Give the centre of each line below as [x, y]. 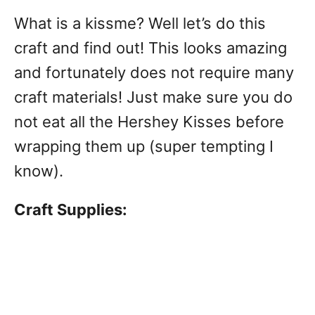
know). [41, 171]
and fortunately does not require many [154, 72]
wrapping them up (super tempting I [144, 146]
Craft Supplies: [71, 210]
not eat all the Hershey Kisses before [149, 122]
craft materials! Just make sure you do [153, 97]
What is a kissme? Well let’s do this [140, 23]
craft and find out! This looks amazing [150, 48]
